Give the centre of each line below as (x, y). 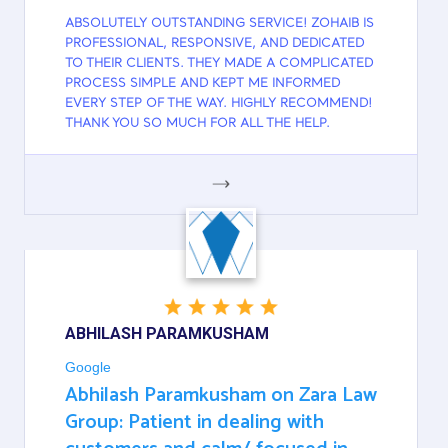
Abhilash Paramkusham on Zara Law (221, 395)
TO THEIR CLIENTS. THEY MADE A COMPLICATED (219, 63)
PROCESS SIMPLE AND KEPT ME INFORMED (202, 83)
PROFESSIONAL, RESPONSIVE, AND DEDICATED (214, 43)
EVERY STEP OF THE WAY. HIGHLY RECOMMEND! (218, 103)
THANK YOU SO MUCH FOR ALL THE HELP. (197, 123)
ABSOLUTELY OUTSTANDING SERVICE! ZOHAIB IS (219, 23)
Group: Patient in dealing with (194, 422)
